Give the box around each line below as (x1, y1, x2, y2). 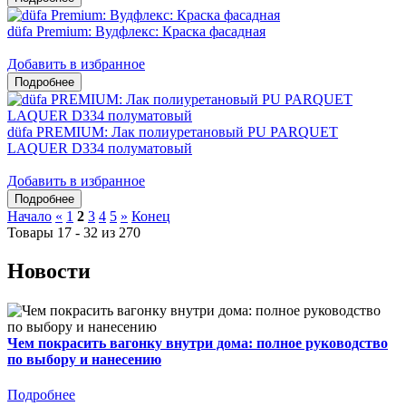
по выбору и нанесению (7, 351, 161, 367)
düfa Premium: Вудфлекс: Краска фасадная (7, 23, 266, 39)
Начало (7, 208, 52, 224)
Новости (7, 258, 91, 283)
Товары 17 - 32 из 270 (7, 224, 140, 240)
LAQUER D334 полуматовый (7, 140, 192, 156)
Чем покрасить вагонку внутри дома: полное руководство (7, 334, 388, 351)
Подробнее (7, 387, 75, 403)
